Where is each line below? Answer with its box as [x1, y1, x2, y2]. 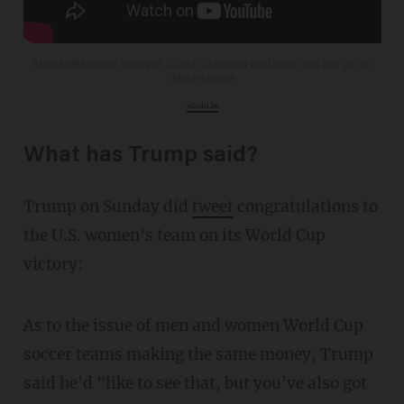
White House [168, 73, 236, 87]
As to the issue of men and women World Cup [23, 316, 34, 336]
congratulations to [233, 197, 378, 217]
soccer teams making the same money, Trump [23, 344, 373, 365]
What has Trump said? [23, 145, 258, 169]
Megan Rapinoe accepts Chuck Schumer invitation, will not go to [33, 59, 371, 72]
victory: [23, 254, 83, 275]
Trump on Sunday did [33, 197, 192, 217]
